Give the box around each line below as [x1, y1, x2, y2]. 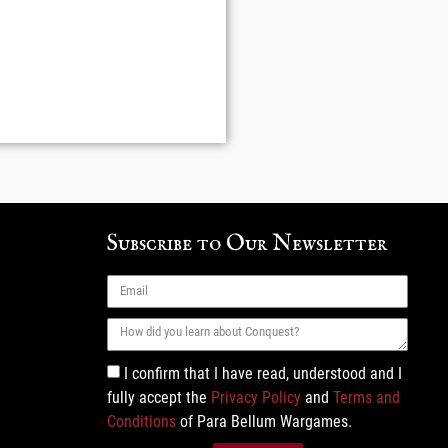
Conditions [107, 411, 176, 431]
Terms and [333, 387, 400, 407]
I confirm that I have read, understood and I [124, 363, 402, 383]
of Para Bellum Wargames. [176, 411, 352, 431]
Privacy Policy [211, 387, 301, 407]
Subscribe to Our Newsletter [107, 229, 387, 258]
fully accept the [107, 387, 211, 407]
